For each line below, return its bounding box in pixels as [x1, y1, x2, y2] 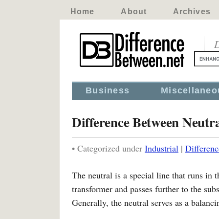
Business [86, 86, 130, 95]
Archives [173, 7, 211, 16]
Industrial [145, 142, 178, 154]
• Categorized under [72, 142, 145, 154]
